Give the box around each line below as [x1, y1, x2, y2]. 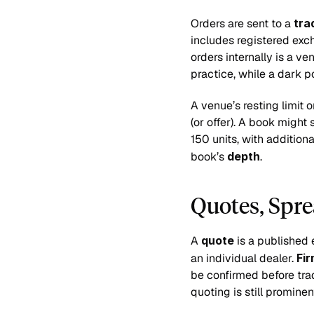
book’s [191, 149, 227, 164]
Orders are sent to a [191, 16, 294, 31]
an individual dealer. [191, 251, 296, 266]
